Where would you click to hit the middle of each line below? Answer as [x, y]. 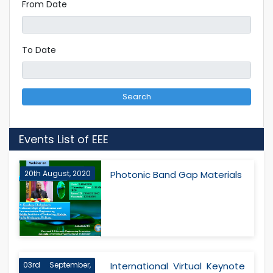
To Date [39, 50]
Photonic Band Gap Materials [176, 175]
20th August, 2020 [58, 174]
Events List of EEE [64, 140]
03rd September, [57, 265]
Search [136, 97]
